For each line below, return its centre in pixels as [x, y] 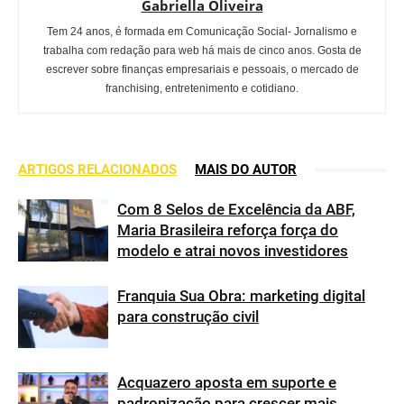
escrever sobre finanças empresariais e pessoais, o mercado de [202, 69]
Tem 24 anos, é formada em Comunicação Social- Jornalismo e [202, 32]
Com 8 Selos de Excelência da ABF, [236, 209]
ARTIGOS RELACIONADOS [97, 170]
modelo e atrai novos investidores [233, 251]
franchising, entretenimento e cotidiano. [202, 88]
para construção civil [188, 317]
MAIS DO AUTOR [246, 170]
